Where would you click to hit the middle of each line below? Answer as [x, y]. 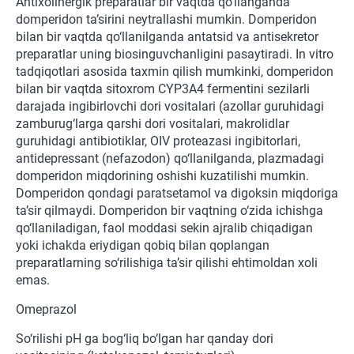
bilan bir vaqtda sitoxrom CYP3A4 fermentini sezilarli [163, 89]
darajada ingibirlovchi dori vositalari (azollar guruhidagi [170, 107]
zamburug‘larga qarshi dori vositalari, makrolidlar [153, 124]
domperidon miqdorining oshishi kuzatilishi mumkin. [162, 176]
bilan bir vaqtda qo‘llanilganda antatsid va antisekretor [167, 37]
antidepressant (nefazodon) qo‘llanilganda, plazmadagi [170, 159]
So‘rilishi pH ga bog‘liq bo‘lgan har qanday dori [145, 339]
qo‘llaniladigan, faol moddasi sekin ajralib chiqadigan [164, 228]
